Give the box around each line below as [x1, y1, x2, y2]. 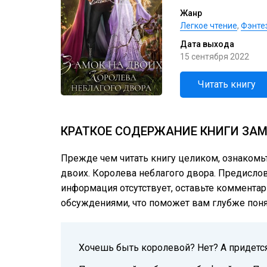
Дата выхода [180, 39, 234, 49]
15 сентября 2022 [180, 52, 249, 61]
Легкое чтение [180, 21, 237, 30]
